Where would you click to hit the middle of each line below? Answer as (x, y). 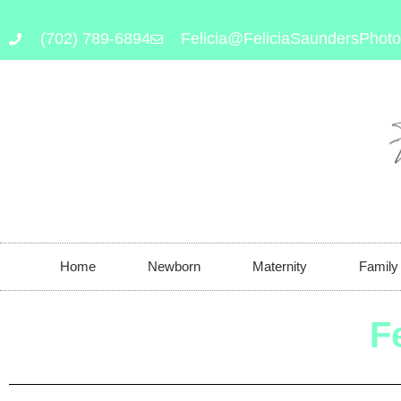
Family (379, 267)
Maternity (280, 267)
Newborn (174, 267)
